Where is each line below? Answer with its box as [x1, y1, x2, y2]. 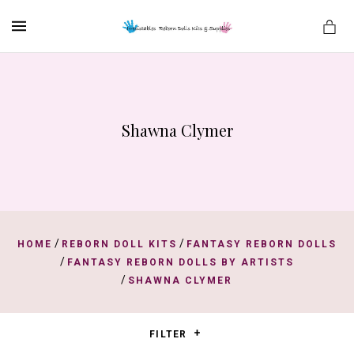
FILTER [149, 329, 190, 340]
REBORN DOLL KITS [61, 239, 177, 250]
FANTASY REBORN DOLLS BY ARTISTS [66, 257, 294, 268]
